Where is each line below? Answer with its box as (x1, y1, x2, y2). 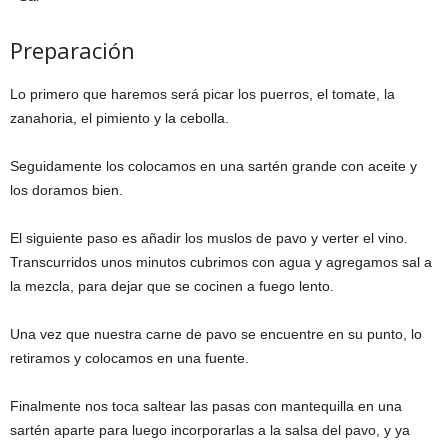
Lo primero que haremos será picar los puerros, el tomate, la (10, 85, 395, 102)
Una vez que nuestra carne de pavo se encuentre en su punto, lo (10, 325, 422, 342)
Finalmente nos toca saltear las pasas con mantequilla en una (10, 397, 402, 414)
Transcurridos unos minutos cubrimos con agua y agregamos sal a (10, 253, 432, 270)
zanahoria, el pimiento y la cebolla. (10, 109, 229, 126)
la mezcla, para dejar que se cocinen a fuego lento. (10, 277, 334, 294)
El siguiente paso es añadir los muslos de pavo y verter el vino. (10, 229, 408, 246)
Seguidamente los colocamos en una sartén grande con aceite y (10, 157, 417, 174)
